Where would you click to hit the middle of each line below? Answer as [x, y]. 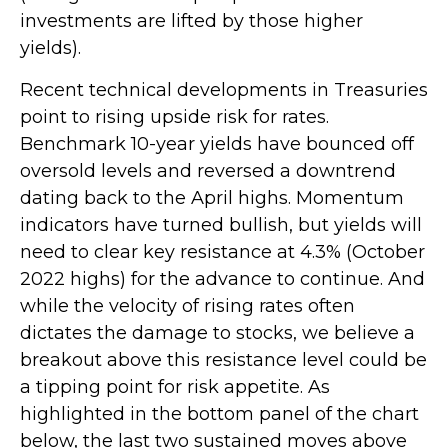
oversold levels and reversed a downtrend [208, 171]
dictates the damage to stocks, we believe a [217, 333]
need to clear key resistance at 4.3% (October [222, 252]
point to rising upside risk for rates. [174, 117]
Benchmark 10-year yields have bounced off [217, 144]
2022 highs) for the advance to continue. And [222, 279]
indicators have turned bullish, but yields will [221, 225]
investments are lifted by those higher [191, 21]
